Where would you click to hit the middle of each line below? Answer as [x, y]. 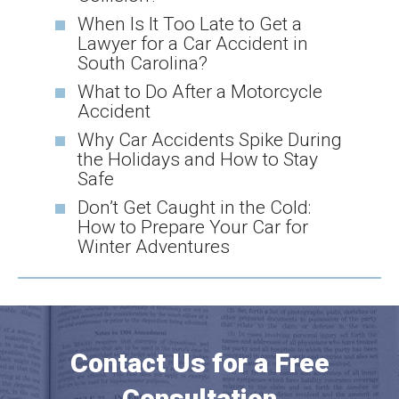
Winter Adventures [154, 247]
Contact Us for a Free [199, 363]
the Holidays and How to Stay [198, 159]
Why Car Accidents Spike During [210, 140]
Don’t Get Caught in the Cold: [195, 208]
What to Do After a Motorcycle [200, 92]
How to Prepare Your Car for [193, 227]
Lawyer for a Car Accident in [193, 44]
